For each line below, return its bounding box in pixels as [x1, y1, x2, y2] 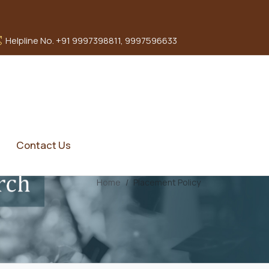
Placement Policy [133, 177, 201, 188]
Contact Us [16, 138, 71, 152]
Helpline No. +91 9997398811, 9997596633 [4, 34, 177, 47]
